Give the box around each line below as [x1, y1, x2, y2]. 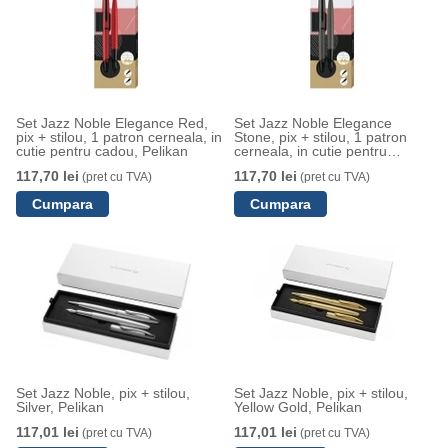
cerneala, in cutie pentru [233, 143, 387, 159]
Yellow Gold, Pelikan [233, 399, 362, 415]
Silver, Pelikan [15, 399, 104, 415]
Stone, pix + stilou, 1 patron [233, 129, 407, 145]
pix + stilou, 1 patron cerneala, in [15, 129, 222, 145]
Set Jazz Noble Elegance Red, [15, 115, 208, 131]
